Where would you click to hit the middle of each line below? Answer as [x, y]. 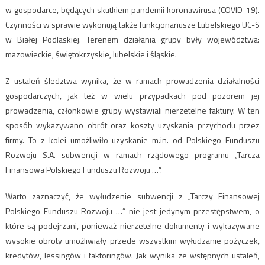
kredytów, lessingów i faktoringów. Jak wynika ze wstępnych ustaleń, [132, 255]
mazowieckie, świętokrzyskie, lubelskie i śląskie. [91, 54]
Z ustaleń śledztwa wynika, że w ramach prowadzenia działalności [132, 80]
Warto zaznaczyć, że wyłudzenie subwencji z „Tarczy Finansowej [132, 196]
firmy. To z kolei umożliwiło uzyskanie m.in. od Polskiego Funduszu [132, 140]
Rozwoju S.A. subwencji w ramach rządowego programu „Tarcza [132, 154]
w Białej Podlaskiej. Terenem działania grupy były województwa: [132, 39]
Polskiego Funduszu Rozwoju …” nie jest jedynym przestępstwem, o [132, 211]
